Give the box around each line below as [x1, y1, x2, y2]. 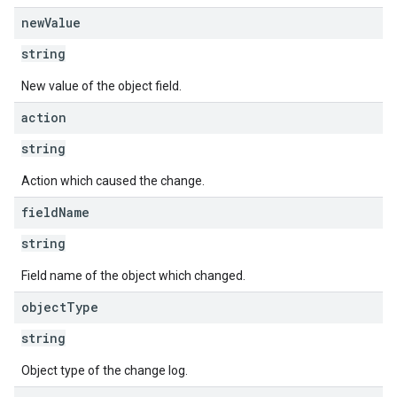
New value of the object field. [21, 79, 182, 93]
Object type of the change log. [21, 363, 188, 378]
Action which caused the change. [21, 174, 205, 188]
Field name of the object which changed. [21, 269, 245, 283]
